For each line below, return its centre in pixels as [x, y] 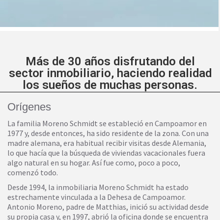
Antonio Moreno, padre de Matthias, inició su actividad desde [108, 207]
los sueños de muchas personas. [110, 85]
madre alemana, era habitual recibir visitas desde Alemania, [107, 143]
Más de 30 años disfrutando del [110, 61]
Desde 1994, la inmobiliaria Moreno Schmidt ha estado [98, 187]
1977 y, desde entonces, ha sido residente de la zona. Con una [108, 133]
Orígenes [29, 107]
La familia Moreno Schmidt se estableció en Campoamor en [107, 123]
